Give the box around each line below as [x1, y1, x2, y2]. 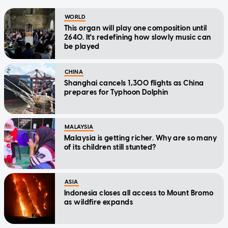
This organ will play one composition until [64, 24, 207, 33]
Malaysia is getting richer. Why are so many [64, 134, 217, 143]
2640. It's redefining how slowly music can [64, 33, 211, 42]
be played [64, 42, 100, 51]
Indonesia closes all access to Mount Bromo [64, 189, 214, 198]
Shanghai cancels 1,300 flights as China [64, 79, 204, 88]
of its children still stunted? [64, 143, 156, 152]
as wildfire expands [64, 198, 133, 207]
